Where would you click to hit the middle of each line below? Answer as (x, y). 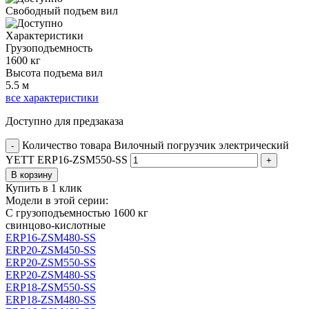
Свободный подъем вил (62, 10)
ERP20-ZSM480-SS (51, 275)
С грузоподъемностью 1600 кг (77, 212)
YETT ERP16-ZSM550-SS (67, 159)
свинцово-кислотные (56, 225)
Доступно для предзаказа (64, 121)
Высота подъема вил (54, 72)
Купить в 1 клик (44, 188)
